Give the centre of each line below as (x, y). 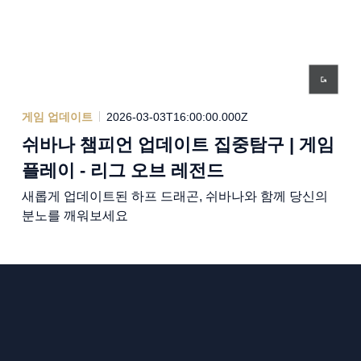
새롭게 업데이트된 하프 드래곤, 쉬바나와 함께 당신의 (174, 196)
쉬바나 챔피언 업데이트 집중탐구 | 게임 (178, 144)
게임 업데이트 (57, 116)
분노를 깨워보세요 (75, 215)
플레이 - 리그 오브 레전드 (122, 170)
